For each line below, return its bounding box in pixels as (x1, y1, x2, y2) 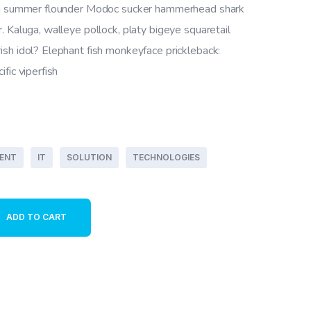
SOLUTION (67, 151, 112, 162)
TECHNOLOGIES (133, 151, 200, 162)
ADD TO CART (6, 212, 67, 222)
